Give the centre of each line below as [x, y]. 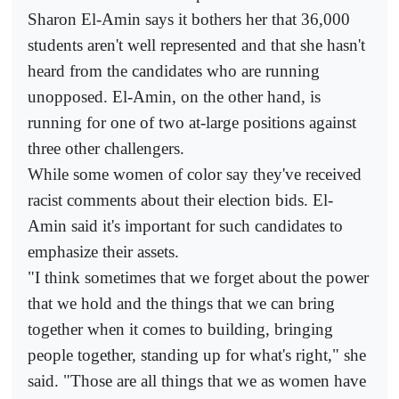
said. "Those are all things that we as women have [197, 380]
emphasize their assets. [103, 251]
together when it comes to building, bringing [180, 329]
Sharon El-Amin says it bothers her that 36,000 [189, 19]
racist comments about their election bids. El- [180, 199]
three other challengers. [106, 148]
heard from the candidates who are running [174, 70]
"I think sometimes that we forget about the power [198, 277]
